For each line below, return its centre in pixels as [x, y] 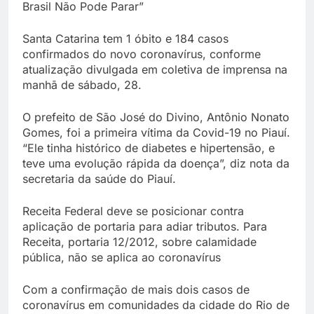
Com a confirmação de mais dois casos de [136, 290]
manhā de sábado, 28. [82, 85]
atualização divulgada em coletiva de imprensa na [155, 70]
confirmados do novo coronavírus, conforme [142, 54]
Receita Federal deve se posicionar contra [133, 211]
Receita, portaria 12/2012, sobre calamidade [139, 242]
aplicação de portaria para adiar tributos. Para [145, 227]
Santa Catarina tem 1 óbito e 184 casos [125, 39]
